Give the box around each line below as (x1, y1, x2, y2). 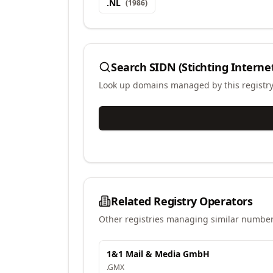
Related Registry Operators (111, 194, 253, 208)
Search (111, 60, 149, 74)
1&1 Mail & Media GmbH (107, 248, 210, 260)
